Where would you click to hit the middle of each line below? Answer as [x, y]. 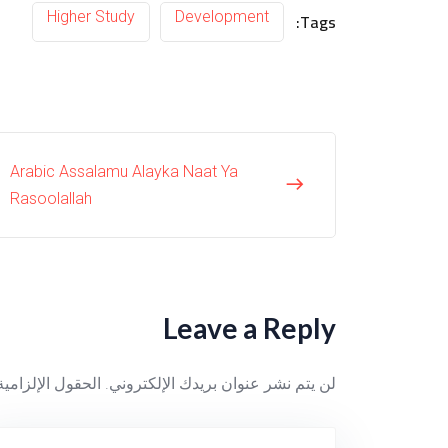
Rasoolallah [50, 199]
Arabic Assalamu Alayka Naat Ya [123, 172]
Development [222, 17]
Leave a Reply [249, 328]
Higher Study [91, 17]
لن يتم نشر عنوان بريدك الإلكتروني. [220, 384]
